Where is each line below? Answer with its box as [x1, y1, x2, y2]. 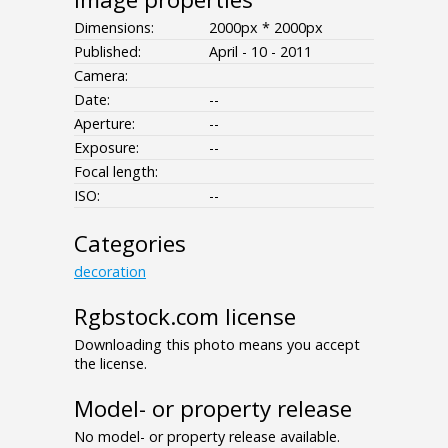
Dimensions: [74, 18, 154, 38]
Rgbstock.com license [74, 301, 296, 333]
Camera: [74, 66, 128, 86]
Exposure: [74, 138, 139, 158]
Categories [74, 228, 186, 260]
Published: [74, 42, 141, 62]
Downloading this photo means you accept [74, 335, 360, 355]
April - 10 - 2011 [209, 42, 312, 62]
